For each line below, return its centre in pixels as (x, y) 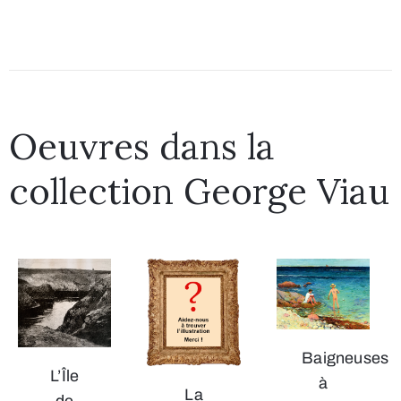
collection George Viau (199, 191)
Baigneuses (346, 358)
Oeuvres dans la (142, 146)
